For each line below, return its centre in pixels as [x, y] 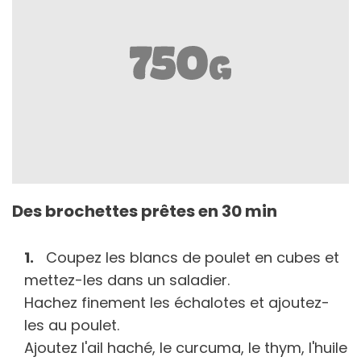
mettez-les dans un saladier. [127, 280]
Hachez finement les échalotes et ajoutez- [177, 302]
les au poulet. [72, 325]
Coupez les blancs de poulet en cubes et [193, 257]
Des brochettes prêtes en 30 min [145, 211]
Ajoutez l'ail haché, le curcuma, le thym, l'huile [186, 347]
